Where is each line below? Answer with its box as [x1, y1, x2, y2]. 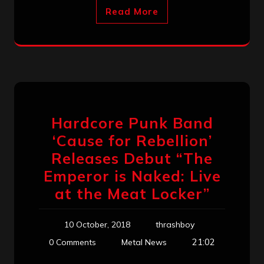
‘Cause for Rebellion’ [52, 131, 212, 150]
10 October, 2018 [64, 219, 130, 230]
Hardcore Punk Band [51, 113, 213, 132]
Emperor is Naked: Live [43, 166, 221, 185]
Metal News [121, 236, 167, 247]
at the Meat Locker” [54, 184, 210, 203]
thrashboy [155, 219, 194, 230]
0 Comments [49, 236, 96, 247]
